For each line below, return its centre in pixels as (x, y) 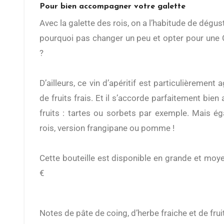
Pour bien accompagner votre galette (112, 7)
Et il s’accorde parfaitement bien (157, 98)
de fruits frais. (67, 98)
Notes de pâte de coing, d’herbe (103, 213)
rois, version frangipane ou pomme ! (107, 128)
